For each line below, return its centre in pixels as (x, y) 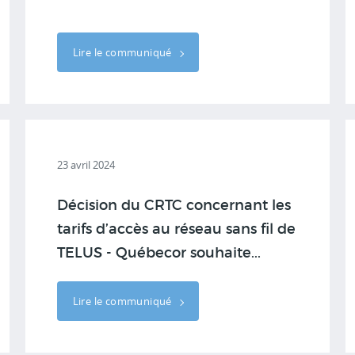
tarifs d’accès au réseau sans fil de (176, 230)
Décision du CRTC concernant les (174, 206)
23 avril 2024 (86, 165)
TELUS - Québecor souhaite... (158, 254)
